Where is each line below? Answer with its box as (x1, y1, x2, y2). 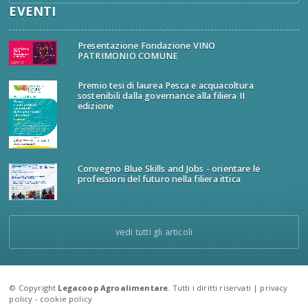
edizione (77, 100, 114, 113)
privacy (260, 282, 288, 293)
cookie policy (39, 293, 93, 304)
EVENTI (9, 2, 56, 19)
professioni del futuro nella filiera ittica (77, 173, 241, 186)
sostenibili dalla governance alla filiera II (77, 90, 245, 102)
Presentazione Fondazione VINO (77, 39, 216, 52)
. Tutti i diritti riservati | (168, 282, 261, 293)
